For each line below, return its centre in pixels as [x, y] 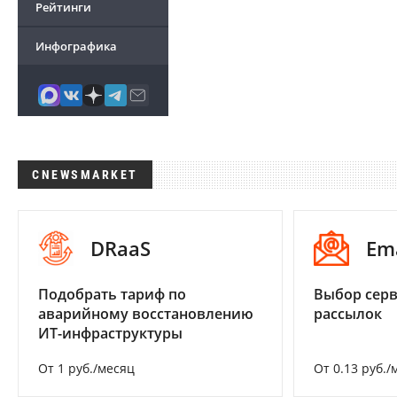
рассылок [347, 314]
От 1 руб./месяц [86, 369]
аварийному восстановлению [146, 314]
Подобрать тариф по [112, 295]
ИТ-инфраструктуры [110, 334]
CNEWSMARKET [85, 175]
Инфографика [76, 46]
